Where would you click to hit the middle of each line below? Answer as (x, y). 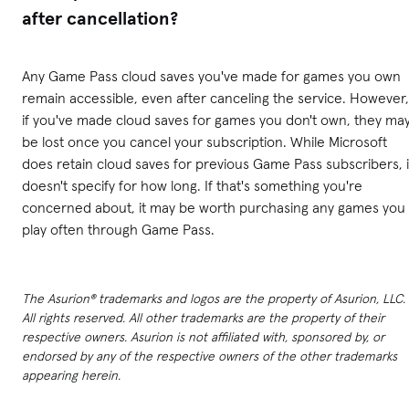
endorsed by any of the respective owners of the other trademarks (210, 356)
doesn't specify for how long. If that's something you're (192, 185)
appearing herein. (71, 375)
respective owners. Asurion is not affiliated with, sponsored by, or (203, 336)
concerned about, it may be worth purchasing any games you (214, 207)
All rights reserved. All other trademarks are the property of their (203, 317)
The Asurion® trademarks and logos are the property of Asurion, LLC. (214, 298)
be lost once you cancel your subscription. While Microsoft (204, 141)
